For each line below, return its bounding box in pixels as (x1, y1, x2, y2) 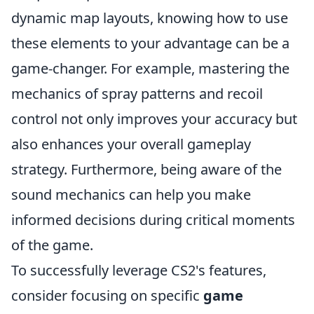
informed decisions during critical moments (11, 210, 295, 229)
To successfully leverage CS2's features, (11, 261, 266, 280)
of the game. (11, 235, 93, 254)
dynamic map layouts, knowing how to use (11, 8, 288, 27)
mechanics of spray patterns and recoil (11, 84, 263, 103)
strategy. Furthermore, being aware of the (11, 160, 282, 179)
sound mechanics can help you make (11, 185, 251, 204)
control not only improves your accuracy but (11, 109, 297, 128)
